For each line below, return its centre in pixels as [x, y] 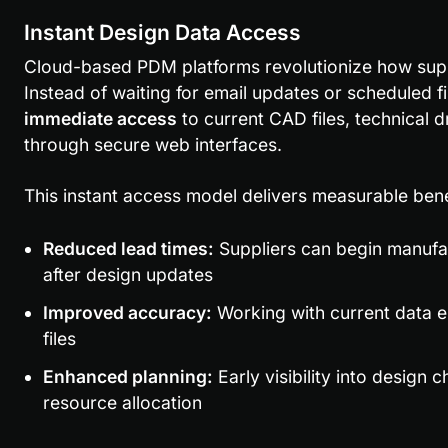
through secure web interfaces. [152, 144]
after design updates [127, 274]
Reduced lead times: [128, 248]
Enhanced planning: [127, 376]
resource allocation [122, 402]
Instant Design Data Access [162, 32]
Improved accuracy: [127, 312]
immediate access [100, 118]
